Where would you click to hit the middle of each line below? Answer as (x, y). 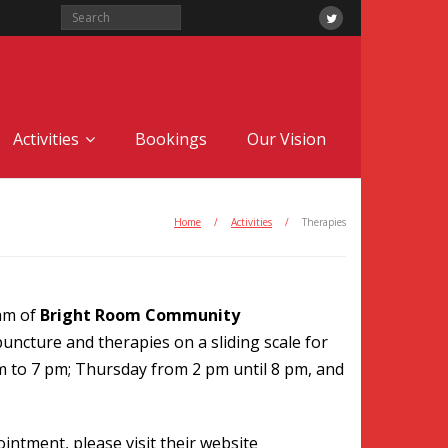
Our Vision (286, 139)
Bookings (171, 139)
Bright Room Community (140, 315)
